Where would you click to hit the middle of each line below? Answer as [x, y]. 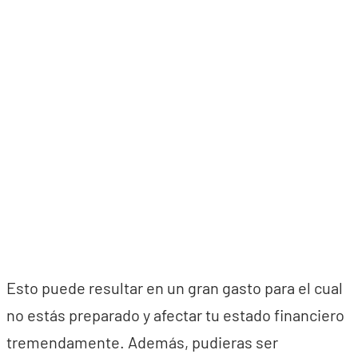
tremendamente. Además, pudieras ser [142, 342]
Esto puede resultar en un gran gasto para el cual [175, 288]
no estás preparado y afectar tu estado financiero [175, 315]
